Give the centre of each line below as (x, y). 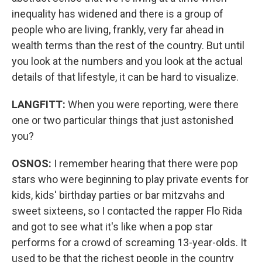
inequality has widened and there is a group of (118, 14)
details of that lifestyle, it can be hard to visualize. (125, 77)
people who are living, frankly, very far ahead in (118, 30)
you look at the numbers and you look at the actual (127, 61)
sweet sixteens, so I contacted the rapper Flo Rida (127, 211)
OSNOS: (33, 163)
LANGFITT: (40, 104)
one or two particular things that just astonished (123, 120)
